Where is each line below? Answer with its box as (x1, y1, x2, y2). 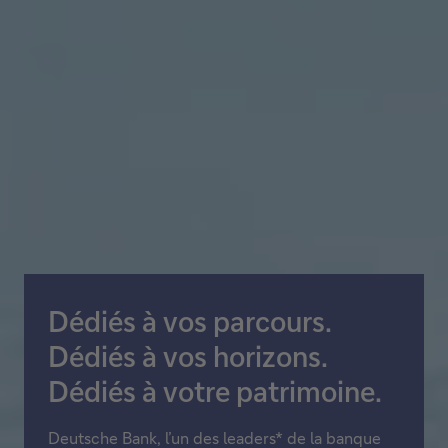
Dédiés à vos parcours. (48, 302, 332, 339)
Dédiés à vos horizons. (48, 337, 328, 374)
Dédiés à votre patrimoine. (48, 372, 382, 409)
